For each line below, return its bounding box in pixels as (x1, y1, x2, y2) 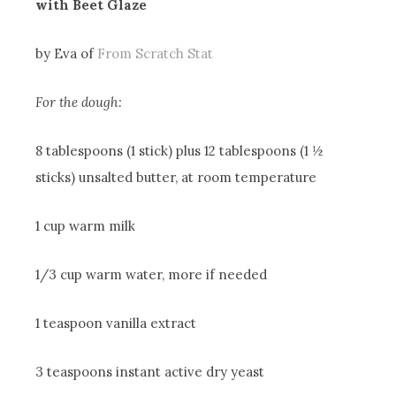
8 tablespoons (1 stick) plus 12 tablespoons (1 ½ (35, 142, 324, 160)
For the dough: (35, 94, 123, 111)
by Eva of (35, 45, 98, 63)
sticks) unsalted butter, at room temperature (35, 169, 317, 187)
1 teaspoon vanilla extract (35, 315, 197, 332)
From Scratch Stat (97, 45, 214, 63)
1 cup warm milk (35, 217, 136, 235)
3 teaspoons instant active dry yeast (35, 363, 265, 381)
